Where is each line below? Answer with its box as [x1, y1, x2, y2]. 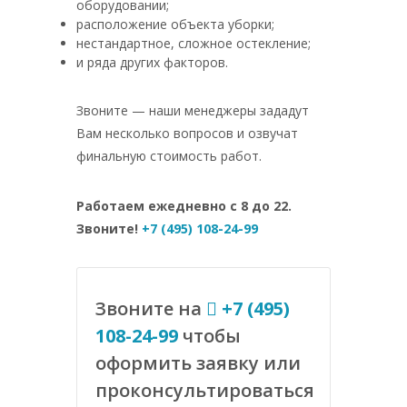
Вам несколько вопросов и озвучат [76, 124, 298, 142]
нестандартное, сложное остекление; [76, 35, 311, 52]
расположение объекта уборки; [76, 15, 274, 33]
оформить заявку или [95, 351, 301, 375]
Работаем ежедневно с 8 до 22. [76, 197, 292, 214]
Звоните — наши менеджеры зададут [76, 102, 309, 119]
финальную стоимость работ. [76, 147, 262, 164]
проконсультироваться [95, 378, 314, 402]
